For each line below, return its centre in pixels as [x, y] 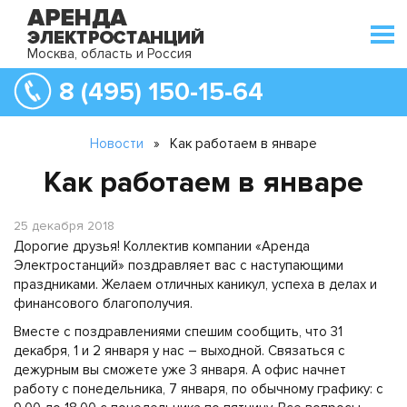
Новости [117, 144]
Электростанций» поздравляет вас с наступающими [179, 265]
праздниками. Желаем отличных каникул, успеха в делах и [195, 284]
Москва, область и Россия [109, 54]
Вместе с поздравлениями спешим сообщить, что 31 [178, 332]
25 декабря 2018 [64, 226]
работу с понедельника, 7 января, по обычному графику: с [199, 389]
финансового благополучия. [103, 303]
